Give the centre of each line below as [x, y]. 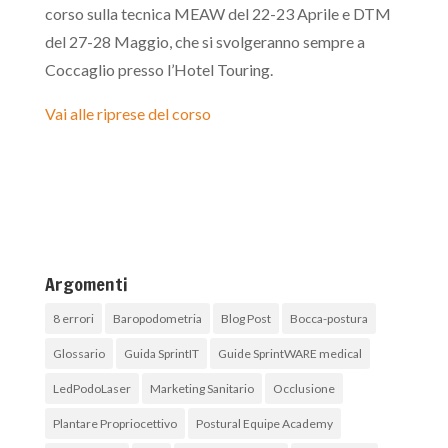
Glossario [78, 353]
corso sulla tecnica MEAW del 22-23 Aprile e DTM [217, 13]
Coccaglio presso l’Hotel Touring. [158, 69]
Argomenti [86, 283]
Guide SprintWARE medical [289, 353]
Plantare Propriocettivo [114, 423]
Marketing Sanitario [201, 388]
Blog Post [245, 318]
